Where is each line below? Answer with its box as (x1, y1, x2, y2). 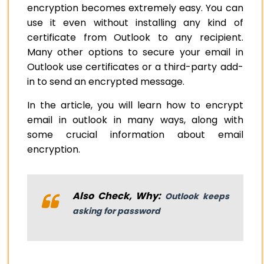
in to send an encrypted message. (27, 75, 187, 89)
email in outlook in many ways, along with (27, 113, 243, 127)
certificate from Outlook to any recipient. (27, 31, 243, 45)
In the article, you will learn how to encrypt (27, 98, 243, 113)
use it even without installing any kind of (27, 16, 243, 30)
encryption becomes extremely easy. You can (27, 1, 243, 15)
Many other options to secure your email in (27, 45, 243, 60)
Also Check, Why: (72, 189, 165, 203)
